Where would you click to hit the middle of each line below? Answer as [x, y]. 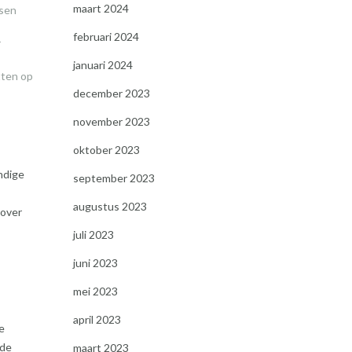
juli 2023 [93, 235]
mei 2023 [95, 291]
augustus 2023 [110, 206]
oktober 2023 [106, 150]
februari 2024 [106, 37]
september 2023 [114, 178]
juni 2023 [95, 263]
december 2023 [111, 93]
